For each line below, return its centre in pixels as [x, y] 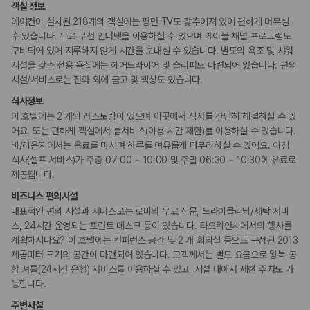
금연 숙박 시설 [64, 63]
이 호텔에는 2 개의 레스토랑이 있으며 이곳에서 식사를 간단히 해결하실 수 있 [154, 117]
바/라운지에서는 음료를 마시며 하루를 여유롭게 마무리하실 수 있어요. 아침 [150, 146]
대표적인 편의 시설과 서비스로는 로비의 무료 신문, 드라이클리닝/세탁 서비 [150, 211]
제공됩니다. [33, 175]
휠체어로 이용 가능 [73, 15]
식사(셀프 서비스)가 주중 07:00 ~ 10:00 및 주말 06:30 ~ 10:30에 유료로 [154, 160]
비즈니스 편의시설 [45, 196]
